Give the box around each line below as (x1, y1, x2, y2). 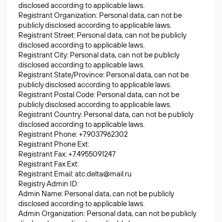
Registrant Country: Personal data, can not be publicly (18, 110, 193, 119)
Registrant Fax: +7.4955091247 (18, 149, 115, 159)
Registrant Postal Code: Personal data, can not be (18, 90, 179, 99)
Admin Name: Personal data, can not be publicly (18, 189, 174, 198)
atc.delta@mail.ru (75, 169, 132, 178)
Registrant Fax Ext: (18, 159, 79, 168)
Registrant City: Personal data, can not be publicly (18, 50, 179, 59)
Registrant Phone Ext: (18, 139, 89, 149)
